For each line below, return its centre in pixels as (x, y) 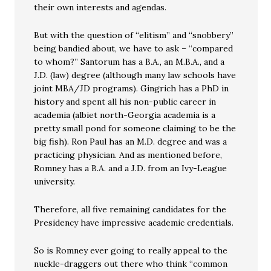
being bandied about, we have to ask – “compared (134, 48)
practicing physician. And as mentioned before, (128, 155)
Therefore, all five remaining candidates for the (130, 209)
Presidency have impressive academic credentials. (134, 223)
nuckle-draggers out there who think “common (131, 264)
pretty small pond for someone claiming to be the (135, 128)
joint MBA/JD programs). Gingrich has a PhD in (132, 88)
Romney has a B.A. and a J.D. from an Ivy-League (131, 168)
